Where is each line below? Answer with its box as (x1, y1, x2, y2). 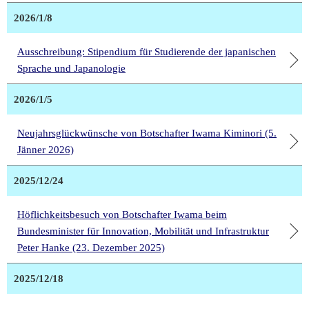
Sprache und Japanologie (17, 63, 126, 74)
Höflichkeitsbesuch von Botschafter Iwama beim (17, 209, 227, 221)
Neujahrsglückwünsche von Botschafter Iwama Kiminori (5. (17, 128, 277, 139)
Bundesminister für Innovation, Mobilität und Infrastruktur (17, 226, 269, 237)
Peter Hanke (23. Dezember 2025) (17, 242, 165, 254)
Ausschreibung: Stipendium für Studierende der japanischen (17, 46, 276, 58)
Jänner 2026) (17, 144, 74, 156)
